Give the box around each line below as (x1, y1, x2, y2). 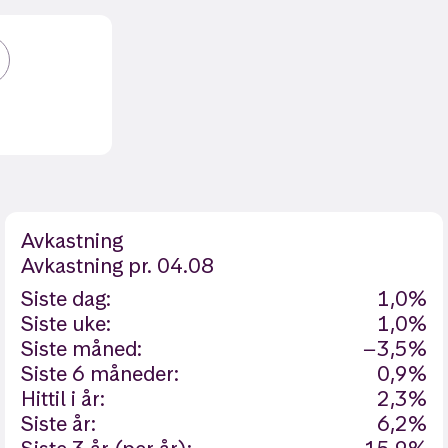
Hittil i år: (21, 385, 106, 412)
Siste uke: (21, 310, 112, 337)
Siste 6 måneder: (21, 360, 180, 387)
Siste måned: (21, 335, 143, 362)
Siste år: (21, 410, 97, 437)
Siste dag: (21, 285, 112, 312)
